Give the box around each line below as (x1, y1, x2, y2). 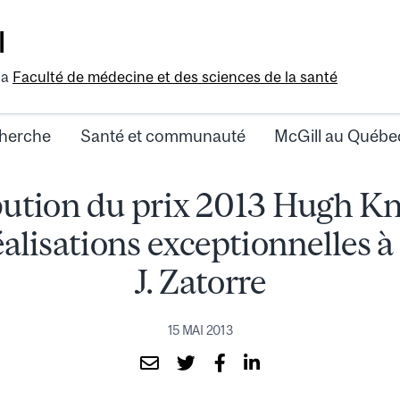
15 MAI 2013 (167, 322, 233, 337)
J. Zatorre (134, 262, 266, 302)
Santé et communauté (79, 126, 246, 146)
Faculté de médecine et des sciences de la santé (12, 68, 337, 87)
